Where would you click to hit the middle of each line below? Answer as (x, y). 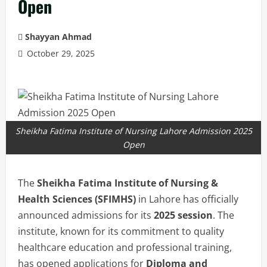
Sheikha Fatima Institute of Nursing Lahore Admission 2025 (133, 131)
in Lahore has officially (187, 199)
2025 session (183, 215)
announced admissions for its (86, 215)
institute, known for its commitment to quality (121, 232)
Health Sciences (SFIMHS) (77, 199)
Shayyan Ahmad (58, 37)
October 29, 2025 (60, 54)
